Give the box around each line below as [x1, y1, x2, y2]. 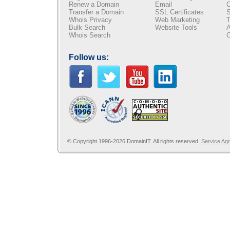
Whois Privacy [69, 16, 112, 24]
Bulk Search [69, 24, 105, 31]
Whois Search [69, 31, 110, 39]
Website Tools [155, 24, 197, 31]
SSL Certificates [155, 8, 204, 16]
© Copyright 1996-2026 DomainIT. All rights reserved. [67, 138, 201, 144]
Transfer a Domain [69, 8, 124, 16]
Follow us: [69, 53, 109, 62]
